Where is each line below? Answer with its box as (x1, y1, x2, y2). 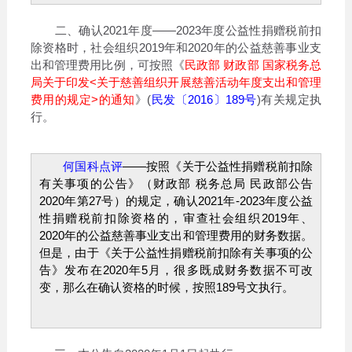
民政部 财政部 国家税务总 (185, 57, 322, 71)
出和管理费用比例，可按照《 (30, 57, 185, 71)
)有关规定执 (256, 92, 322, 106)
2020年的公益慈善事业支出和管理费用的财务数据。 (38, 228, 313, 242)
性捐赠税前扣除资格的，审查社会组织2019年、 (38, 211, 313, 225)
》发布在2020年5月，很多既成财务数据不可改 (52, 262, 313, 277)
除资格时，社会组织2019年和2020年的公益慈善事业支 (30, 40, 322, 54)
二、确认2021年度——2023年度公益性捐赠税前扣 (30, 23, 322, 37)
